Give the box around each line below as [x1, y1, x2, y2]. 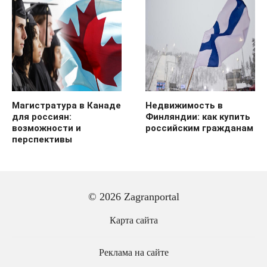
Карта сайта [109, 215, 158, 226]
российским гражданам [145, 122, 253, 133]
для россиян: [12, 111, 72, 122]
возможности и [12, 122, 81, 133]
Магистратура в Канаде [12, 100, 121, 111]
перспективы [12, 133, 72, 145]
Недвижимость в [145, 100, 223, 111]
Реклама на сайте [98, 247, 169, 259]
